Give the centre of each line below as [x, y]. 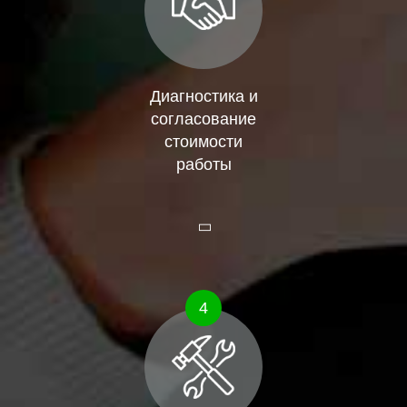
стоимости [203, 142]
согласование [203, 119]
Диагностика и [203, 97]
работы [203, 165]
